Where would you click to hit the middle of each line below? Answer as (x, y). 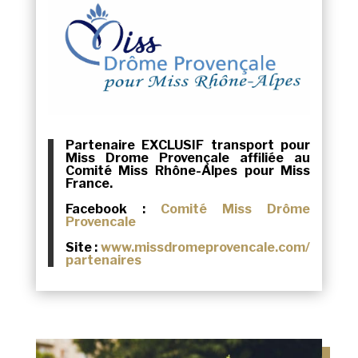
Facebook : (105, 209)
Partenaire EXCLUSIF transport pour (188, 145)
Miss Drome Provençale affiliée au (188, 157)
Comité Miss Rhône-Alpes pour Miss (188, 170)
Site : (83, 247)
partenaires (103, 260)
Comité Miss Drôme (236, 209)
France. (89, 183)
